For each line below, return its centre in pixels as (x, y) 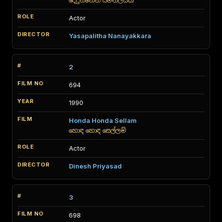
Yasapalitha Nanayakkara (110, 36)
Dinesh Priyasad (95, 166)
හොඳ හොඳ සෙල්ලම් (97, 131)
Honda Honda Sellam (103, 120)
